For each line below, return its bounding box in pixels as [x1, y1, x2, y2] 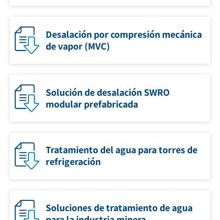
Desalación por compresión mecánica [46, 28, 202, 41]
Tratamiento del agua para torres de [46, 143, 197, 157]
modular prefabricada [46, 97, 138, 110]
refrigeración [46, 155, 101, 168]
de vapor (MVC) [46, 40, 110, 53]
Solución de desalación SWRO [46, 85, 170, 99]
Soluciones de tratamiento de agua [46, 201, 192, 214]
